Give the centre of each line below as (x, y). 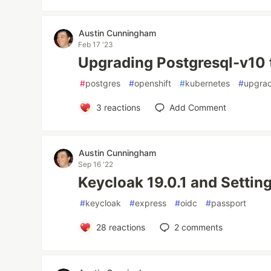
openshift (153, 83)
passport (229, 203)
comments (201, 227)
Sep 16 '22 (96, 165)
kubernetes (208, 83)
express (151, 203)
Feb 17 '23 (96, 45)
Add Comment (198, 108)
